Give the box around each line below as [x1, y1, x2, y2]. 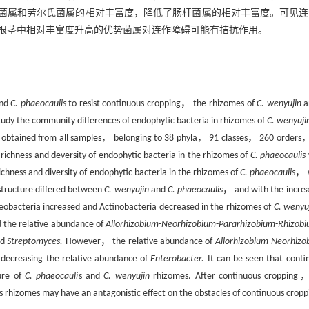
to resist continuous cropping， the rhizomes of [66, 99, 257, 109]
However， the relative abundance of [63, 237, 215, 247]
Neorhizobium [161, 219, 217, 230]
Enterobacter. [150, 254, 205, 264]
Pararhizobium [219, 219, 276, 230]
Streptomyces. [7, 237, 63, 247]
